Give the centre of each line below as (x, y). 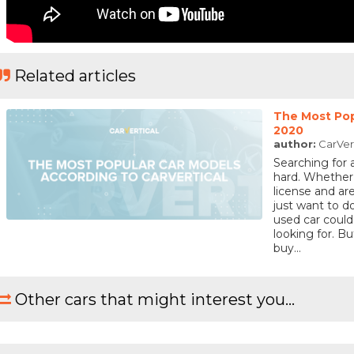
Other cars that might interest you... (155, 299)
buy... (287, 248)
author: (294, 144)
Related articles (75, 76)
